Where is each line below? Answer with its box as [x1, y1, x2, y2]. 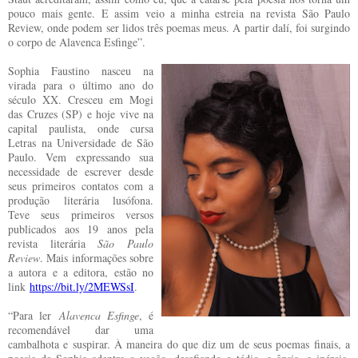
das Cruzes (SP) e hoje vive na [8, 106, 153, 121]
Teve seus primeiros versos [8, 207, 153, 222]
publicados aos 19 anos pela [8, 221, 153, 237]
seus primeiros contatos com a [8, 178, 153, 193]
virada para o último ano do [8, 78, 153, 93]
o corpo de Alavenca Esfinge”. [8, 34, 145, 50]
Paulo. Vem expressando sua [8, 149, 153, 165]
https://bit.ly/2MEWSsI [30, 279, 134, 294]
